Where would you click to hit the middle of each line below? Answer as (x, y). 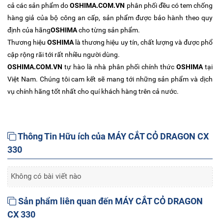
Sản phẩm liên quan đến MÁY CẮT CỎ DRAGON (110, 201)
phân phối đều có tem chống (169, 6)
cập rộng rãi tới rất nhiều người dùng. (64, 55)
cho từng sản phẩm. (109, 30)
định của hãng (29, 30)
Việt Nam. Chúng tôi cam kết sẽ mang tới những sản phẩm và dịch (110, 79)
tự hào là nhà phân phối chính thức (119, 67)
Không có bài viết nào (46, 177)
